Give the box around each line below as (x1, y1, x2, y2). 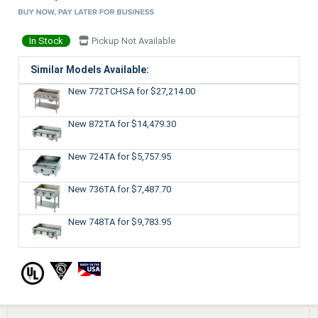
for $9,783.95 (116, 216, 171, 227)
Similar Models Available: (30, 63, 149, 75)
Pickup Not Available (89, 35, 175, 46)
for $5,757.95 (116, 150, 171, 162)
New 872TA (67, 118, 117, 129)
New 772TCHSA (67, 85, 136, 97)
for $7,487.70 (116, 183, 171, 194)
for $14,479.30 (116, 118, 176, 129)
